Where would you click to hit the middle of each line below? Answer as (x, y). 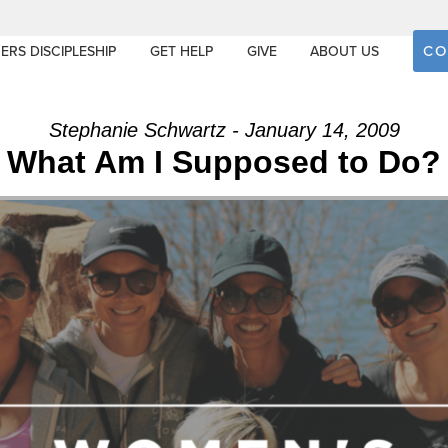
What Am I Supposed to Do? (224, 162)
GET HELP (181, 51)
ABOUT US (345, 51)
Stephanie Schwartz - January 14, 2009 (224, 130)
